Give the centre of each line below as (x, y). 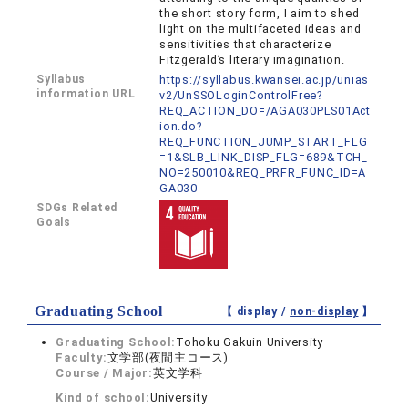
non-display (324, 311)
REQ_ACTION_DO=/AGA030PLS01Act (265, 111)
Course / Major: (104, 373)
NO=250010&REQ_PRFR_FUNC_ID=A (263, 173)
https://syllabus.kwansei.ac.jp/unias (265, 80)
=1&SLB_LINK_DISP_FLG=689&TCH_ (264, 157)
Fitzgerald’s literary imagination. (252, 60)
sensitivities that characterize (245, 44)
